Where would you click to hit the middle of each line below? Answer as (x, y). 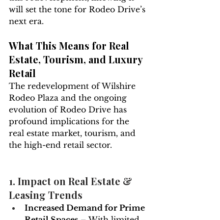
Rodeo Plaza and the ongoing (69, 98)
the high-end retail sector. (60, 145)
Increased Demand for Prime (86, 208)
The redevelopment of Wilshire (73, 86)
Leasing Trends (46, 195)
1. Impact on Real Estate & (72, 181)
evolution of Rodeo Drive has (69, 110)
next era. (26, 21)
